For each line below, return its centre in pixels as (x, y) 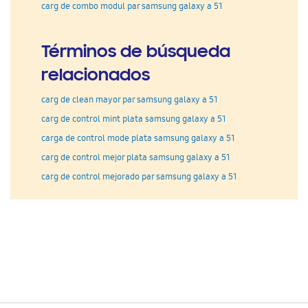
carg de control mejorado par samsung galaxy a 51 (139, 178)
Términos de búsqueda (136, 53)
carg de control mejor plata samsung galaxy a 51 (136, 158)
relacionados (96, 76)
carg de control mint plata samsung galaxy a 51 (134, 120)
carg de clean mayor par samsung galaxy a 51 (130, 101)
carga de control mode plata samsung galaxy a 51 (138, 139)
